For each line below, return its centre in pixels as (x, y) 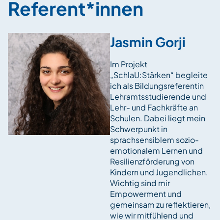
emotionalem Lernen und (156, 151)
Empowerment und (146, 194)
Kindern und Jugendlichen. (159, 172)
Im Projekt (129, 64)
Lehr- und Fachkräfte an (154, 107)
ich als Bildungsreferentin (157, 86)
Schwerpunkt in (139, 129)
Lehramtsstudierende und (158, 96)
